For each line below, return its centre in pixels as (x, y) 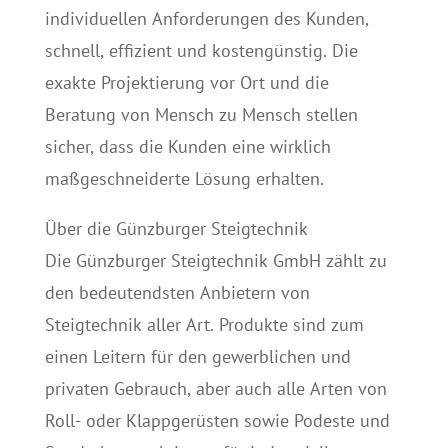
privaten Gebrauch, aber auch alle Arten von (215, 388)
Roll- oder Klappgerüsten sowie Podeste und (217, 420)
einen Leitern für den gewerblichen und (197, 356)
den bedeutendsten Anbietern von (177, 292)
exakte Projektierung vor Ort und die (186, 82)
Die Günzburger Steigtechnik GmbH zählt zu (215, 260)
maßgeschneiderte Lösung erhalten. (184, 178)
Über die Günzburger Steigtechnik (176, 228)
